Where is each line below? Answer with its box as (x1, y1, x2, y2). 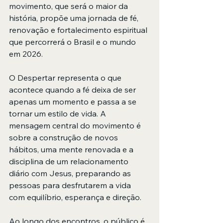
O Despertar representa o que (9, 73, 123, 83)
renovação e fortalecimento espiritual (9, 25, 149, 35)
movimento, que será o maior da (9, 1, 130, 11)
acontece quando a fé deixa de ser (9, 85, 138, 95)
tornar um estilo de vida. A (9, 109, 108, 118)
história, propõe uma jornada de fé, (9, 13, 140, 23)
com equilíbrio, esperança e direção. (9, 192, 141, 202)
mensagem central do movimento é (9, 120, 143, 130)
